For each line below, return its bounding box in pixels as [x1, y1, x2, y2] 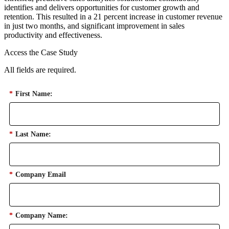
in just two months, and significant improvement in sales [4, 21, 185, 30]
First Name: [15, 90, 53, 98]
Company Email [15, 171, 66, 179]
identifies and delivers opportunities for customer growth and [4, 3, 199, 12]
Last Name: [15, 130, 51, 139]
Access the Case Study [4, 48, 78, 57]
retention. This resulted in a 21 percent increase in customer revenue [4, 12, 222, 21]
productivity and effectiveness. [4, 30, 102, 39]
